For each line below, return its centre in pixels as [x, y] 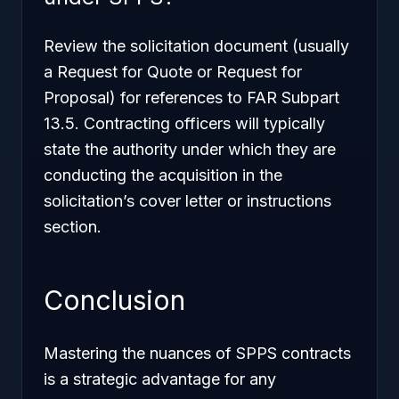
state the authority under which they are [190, 149]
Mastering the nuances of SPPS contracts [197, 353]
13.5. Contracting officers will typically [184, 123]
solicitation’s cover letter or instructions [187, 201]
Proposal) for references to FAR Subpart [191, 98]
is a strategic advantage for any [160, 379]
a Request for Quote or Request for [173, 72]
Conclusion [114, 300]
